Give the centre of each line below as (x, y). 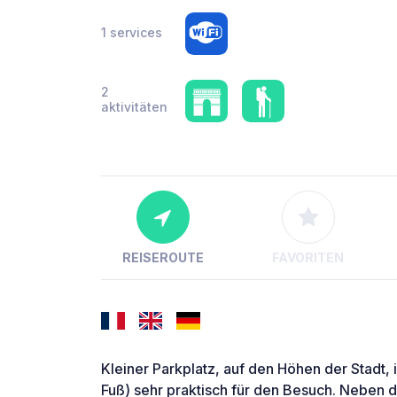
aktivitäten (134, 107)
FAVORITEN (308, 258)
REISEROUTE (163, 258)
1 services (132, 32)
